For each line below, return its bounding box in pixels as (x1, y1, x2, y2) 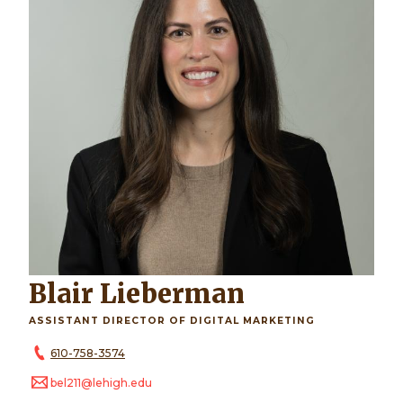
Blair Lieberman (47, 277, 245, 310)
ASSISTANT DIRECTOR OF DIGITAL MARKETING (29, 314, 315, 327)
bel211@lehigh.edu (50, 376, 152, 390)
